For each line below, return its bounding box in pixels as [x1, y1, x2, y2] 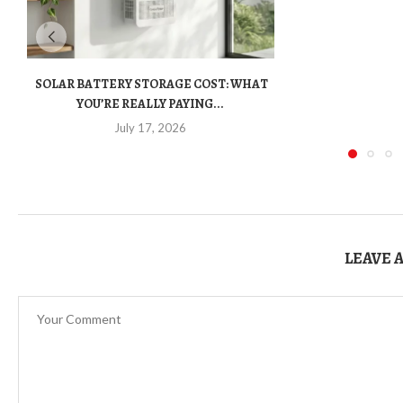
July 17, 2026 [114, 121, 187, 136]
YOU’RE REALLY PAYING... [76, 95, 225, 113]
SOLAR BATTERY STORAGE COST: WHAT [32, 76, 268, 94]
